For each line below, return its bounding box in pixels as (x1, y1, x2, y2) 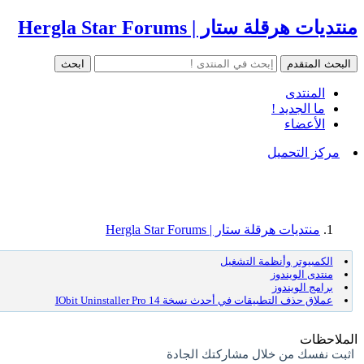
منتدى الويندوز (270, 267, 333, 280)
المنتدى (285, 85, 325, 100)
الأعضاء (284, 116, 325, 131)
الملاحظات (300, 331, 357, 346)
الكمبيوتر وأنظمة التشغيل (219, 254, 333, 267)
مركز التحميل (267, 145, 340, 159)
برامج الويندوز (271, 280, 333, 293)
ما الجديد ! (271, 101, 325, 115)
